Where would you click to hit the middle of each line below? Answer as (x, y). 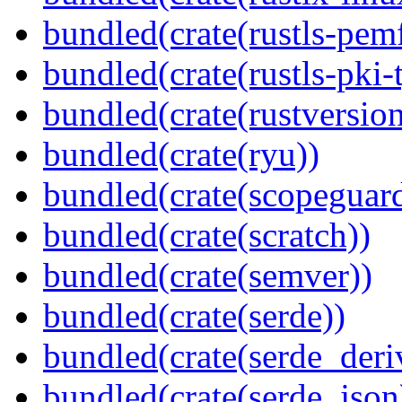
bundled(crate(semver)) (208, 275)
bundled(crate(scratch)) (207, 235)
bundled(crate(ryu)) (181, 154)
